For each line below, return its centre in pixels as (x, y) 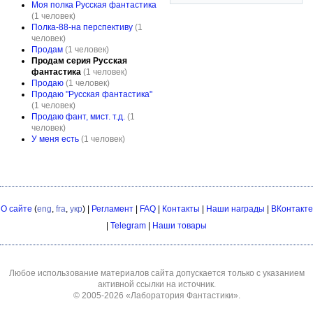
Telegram (128, 226)
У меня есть (55, 139)
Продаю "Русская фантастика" (92, 94)
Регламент (112, 209)
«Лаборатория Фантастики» (182, 296)
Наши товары (180, 226)
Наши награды (235, 209)
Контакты (181, 209)
